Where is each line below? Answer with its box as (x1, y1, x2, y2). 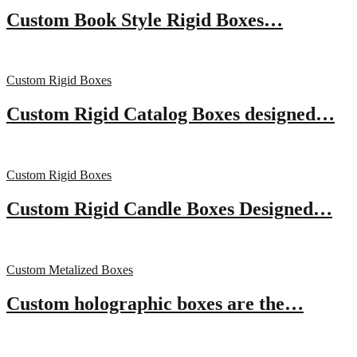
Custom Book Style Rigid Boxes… (6, 9, 283, 30)
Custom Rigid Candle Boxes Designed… (6, 198, 332, 220)
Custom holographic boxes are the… (6, 292, 304, 314)
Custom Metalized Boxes (6, 263, 133, 277)
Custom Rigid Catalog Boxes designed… (6, 104, 335, 125)
